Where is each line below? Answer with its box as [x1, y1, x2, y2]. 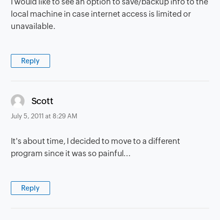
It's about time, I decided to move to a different [11, 136, 181, 146]
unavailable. [11, 21, 56, 31]
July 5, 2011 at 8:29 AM [11, 112, 78, 120]
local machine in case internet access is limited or [11, 9, 192, 19]
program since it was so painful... [11, 148, 131, 158]
